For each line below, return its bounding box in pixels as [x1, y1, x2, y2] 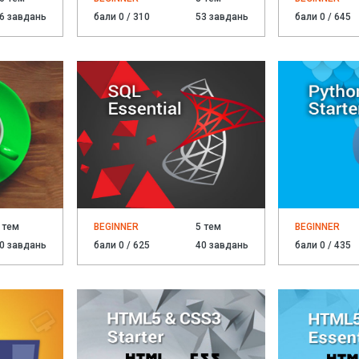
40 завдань [195, 240, 248, 252]
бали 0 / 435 [295, 240, 352, 252]
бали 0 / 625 [93, 240, 150, 252]
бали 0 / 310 [93, 11, 150, 23]
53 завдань [195, 11, 248, 23]
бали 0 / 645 [295, 11, 352, 23]
